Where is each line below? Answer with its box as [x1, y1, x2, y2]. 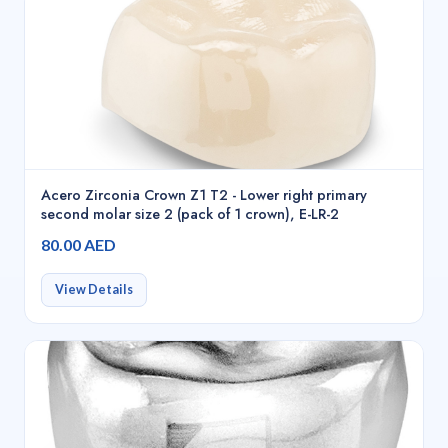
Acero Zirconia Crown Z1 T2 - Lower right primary [41, 185, 367, 206]
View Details [54, 282, 133, 298]
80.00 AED [41, 235, 116, 255]
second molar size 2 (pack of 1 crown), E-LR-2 [41, 204, 339, 225]
